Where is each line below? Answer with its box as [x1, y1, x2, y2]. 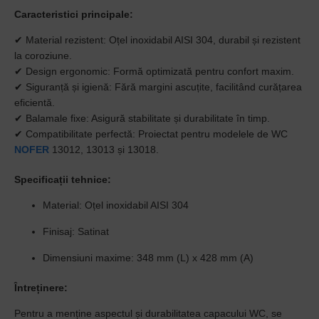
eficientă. [14, 97, 55, 108]
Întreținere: [14, 282, 68, 293]
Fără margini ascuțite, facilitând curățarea [112, 81, 302, 93]
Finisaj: [43, 226, 75, 237]
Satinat [75, 226, 109, 237]
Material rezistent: [26, 34, 106, 46]
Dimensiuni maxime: [43, 252, 134, 263]
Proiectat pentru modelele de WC [135, 128, 288, 140]
